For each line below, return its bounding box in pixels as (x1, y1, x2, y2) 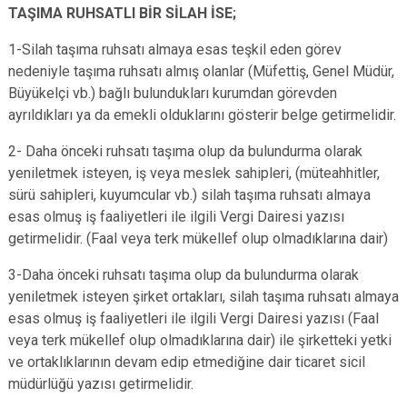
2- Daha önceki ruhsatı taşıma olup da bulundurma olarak (8, 143, 362, 160)
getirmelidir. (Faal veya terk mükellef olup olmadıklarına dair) (8, 230, 388, 247)
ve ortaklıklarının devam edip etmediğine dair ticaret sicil (8, 353, 365, 371)
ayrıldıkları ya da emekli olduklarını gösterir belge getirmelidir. (8, 106, 396, 124)
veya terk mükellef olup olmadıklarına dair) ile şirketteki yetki (8, 332, 392, 349)
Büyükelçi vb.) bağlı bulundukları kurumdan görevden (8, 84, 337, 102)
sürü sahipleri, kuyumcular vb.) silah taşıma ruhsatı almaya (8, 186, 371, 203)
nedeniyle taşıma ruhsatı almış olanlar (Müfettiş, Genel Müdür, (8, 63, 394, 80)
